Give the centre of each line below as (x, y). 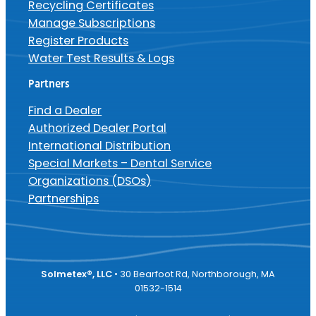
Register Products (79, 40)
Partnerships (64, 198)
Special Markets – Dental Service (120, 163)
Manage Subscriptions (92, 23)
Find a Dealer (65, 110)
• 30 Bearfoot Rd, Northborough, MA (195, 274)
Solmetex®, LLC (78, 274)
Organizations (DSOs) (90, 181)
